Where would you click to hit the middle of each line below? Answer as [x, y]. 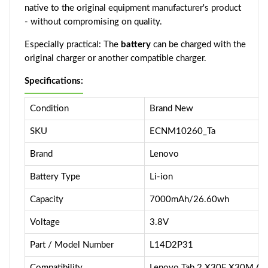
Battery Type [55, 177]
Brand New [171, 109]
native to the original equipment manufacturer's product [133, 8]
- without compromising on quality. [93, 22]
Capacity [47, 200]
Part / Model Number [72, 245]
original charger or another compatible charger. [115, 58]
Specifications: [54, 81]
